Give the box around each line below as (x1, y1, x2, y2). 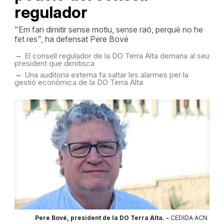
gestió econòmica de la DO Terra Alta (14, 77, 143, 87)
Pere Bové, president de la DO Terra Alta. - (34, 214, 170, 222)
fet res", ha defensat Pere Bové (14, 34, 128, 44)
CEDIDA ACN (170, 214, 207, 222)
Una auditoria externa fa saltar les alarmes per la (24, 70, 188, 79)
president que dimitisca (14, 58, 94, 68)
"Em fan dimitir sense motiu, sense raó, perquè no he (14, 24, 203, 34)
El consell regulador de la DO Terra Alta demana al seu (24, 51, 209, 60)
